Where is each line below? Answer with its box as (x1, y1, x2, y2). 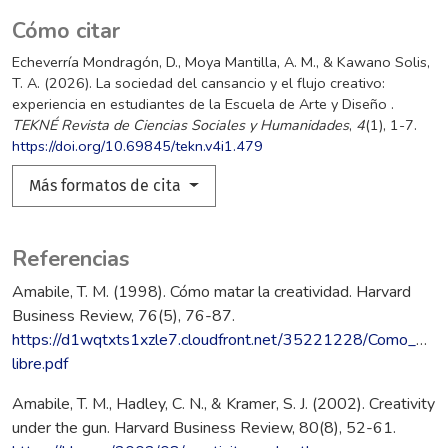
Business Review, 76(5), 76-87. (12, 305, 235, 328)
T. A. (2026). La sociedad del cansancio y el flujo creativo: (12, 73, 385, 94)
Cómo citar (12, 16, 120, 47)
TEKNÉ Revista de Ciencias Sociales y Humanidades (12, 115, 349, 136)
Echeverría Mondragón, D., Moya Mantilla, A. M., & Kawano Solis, (12, 52, 430, 73)
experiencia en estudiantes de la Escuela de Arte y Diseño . (12, 94, 394, 115)
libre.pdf (12, 353, 68, 376)
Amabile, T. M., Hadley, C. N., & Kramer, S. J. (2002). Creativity (12, 393, 435, 416)
